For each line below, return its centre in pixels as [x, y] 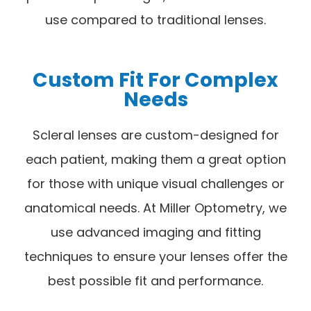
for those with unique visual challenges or [155, 184]
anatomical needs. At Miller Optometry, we [155, 208]
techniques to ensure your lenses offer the [155, 257]
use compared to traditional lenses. [155, 20]
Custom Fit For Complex [155, 80]
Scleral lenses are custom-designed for [155, 135]
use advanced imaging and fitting [155, 233]
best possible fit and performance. [155, 281]
